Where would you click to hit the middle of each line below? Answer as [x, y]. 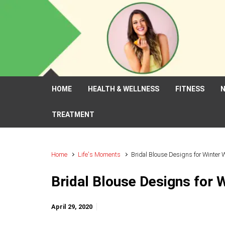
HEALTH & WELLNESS [124, 89]
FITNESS [190, 89]
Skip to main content [50, 14]
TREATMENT [73, 115]
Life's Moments [99, 154]
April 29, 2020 [72, 207]
